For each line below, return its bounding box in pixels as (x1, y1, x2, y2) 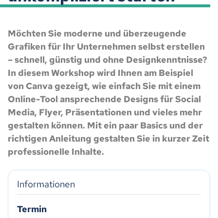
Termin (17, 203, 47, 215)
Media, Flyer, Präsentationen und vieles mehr (8, 107, 202, 118)
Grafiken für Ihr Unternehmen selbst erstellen (8, 41, 205, 52)
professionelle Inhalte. (8, 146, 104, 157)
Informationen (17, 178, 75, 190)
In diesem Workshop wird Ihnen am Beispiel (8, 67, 193, 78)
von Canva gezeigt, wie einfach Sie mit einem (8, 80, 200, 91)
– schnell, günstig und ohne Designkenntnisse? (8, 54, 207, 65)
